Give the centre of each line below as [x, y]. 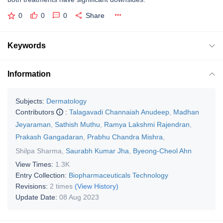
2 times [61, 186]
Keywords [27, 45]
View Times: [35, 164]
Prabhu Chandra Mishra [125, 137]
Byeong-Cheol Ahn [162, 151]
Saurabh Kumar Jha [97, 151]
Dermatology [66, 101]
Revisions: [33, 186]
